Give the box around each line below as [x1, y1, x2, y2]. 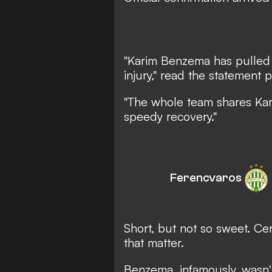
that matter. [124, 234, 184, 250]
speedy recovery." [124, 108, 217, 124]
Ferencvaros [170, 170, 242, 185]
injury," [124, 67, 160, 83]
